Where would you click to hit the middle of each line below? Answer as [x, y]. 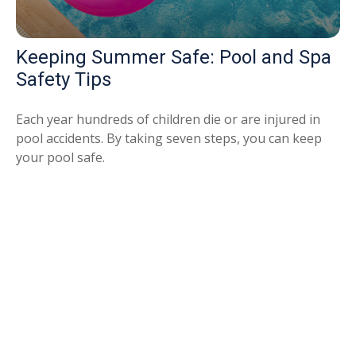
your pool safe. [60, 158]
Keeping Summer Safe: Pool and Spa [174, 58]
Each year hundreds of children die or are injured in [168, 120]
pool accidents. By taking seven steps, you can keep [169, 139]
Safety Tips [64, 80]
